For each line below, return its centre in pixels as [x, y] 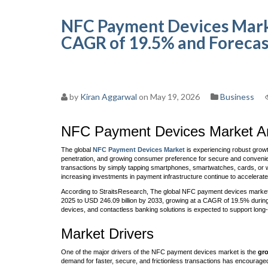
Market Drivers [107, 234]
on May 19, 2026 [168, 97]
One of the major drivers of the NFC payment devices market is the [159, 252]
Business [237, 97]
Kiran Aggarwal [109, 97]
